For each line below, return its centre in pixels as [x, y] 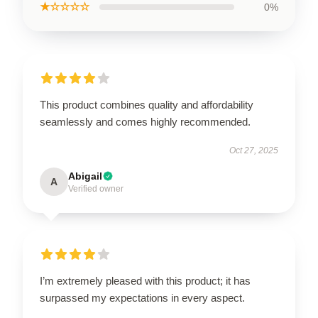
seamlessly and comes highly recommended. [145, 121]
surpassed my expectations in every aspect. [142, 297]
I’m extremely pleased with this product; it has [145, 280]
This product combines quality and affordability [147, 104]
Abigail [85, 176]
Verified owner [96, 188]
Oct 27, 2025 [254, 150]
